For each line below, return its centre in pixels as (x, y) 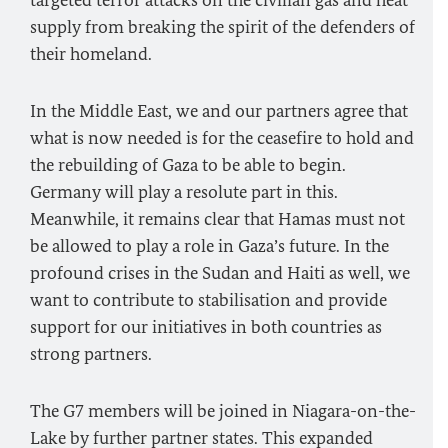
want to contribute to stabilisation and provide (208, 300)
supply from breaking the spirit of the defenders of (222, 27)
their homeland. (91, 54)
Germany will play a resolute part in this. (184, 192)
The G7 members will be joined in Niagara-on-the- (223, 411)
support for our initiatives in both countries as (206, 327)
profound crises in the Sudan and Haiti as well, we (220, 273)
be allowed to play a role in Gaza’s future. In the (209, 246)
